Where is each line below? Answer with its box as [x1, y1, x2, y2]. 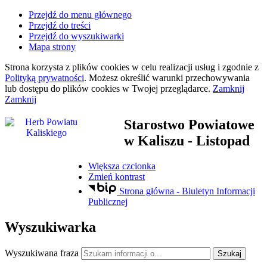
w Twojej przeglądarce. [120, 83, 213, 94]
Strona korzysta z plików [5, 62, 101, 72]
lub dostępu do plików [5, 83, 91, 94]
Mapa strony [29, 42, 76, 52]
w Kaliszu [124, 132, 184, 148]
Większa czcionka [88, 160, 156, 171]
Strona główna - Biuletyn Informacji [119, 186, 255, 197]
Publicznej [88, 197, 128, 207]
